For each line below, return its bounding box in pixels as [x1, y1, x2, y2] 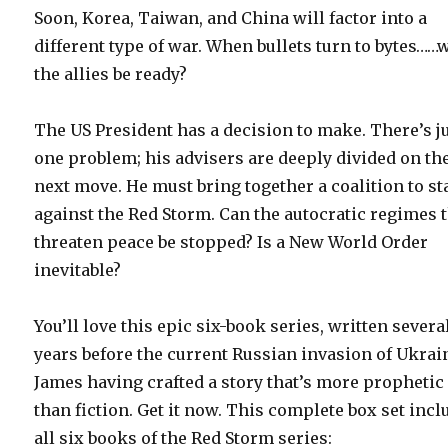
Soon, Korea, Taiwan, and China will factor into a [34, 8, 428, 28]
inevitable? [34, 260, 122, 280]
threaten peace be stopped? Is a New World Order [34, 232, 429, 252]
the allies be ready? [34, 64, 188, 84]
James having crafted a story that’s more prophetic [34, 372, 445, 392]
